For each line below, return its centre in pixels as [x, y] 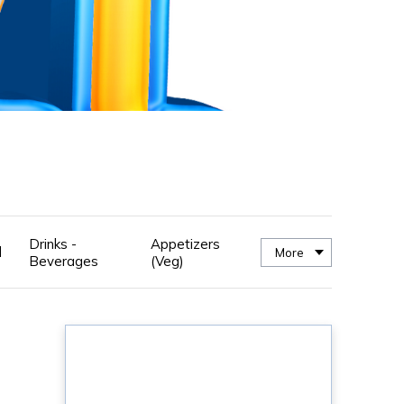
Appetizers [185, 243]
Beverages [63, 261]
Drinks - [52, 243]
